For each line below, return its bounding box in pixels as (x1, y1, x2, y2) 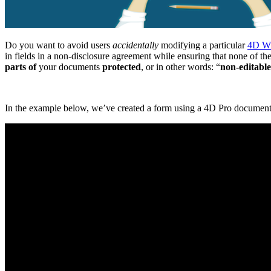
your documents (36, 61, 102, 72)
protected (102, 61, 141, 72)
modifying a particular (158, 39, 247, 50)
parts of (5, 61, 36, 72)
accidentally (113, 39, 158, 50)
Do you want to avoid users (5, 39, 113, 50)
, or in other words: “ (141, 61, 220, 72)
